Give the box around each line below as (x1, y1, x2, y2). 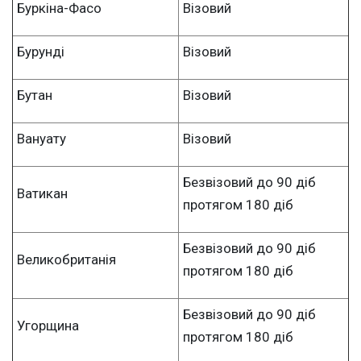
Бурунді (17, 43, 64, 60)
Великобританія (17, 251, 116, 268)
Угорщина (17, 317, 79, 334)
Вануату (17, 130, 66, 147)
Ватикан (17, 185, 68, 201)
